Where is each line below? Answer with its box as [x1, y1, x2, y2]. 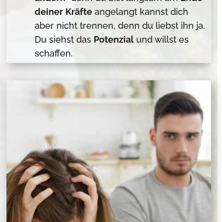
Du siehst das [35, 34, 94, 45]
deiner [35, 6, 63, 17]
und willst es [134, 34, 189, 45]
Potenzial [94, 34, 134, 45]
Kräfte [65, 6, 93, 17]
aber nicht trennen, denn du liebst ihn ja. [35, 20, 206, 31]
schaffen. [35, 48, 76, 59]
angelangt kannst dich [92, 6, 189, 17]
